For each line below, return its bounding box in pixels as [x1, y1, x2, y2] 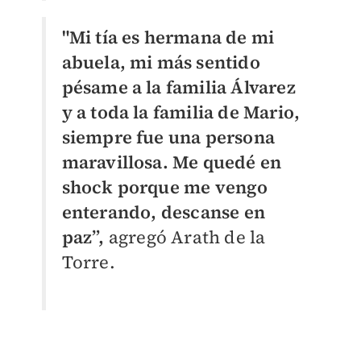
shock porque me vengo [61, 175, 268, 200]
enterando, [61, 200, 161, 225]
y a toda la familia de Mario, [61, 100, 301, 125]
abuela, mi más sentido [61, 50, 260, 75]
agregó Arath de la [104, 225, 266, 250]
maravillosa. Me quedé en [61, 150, 282, 175]
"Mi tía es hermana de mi [61, 25, 275, 50]
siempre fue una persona [61, 125, 276, 150]
